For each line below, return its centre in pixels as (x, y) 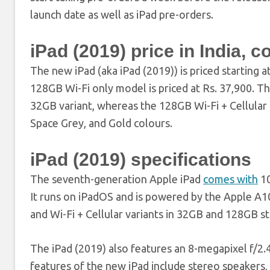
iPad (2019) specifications (141, 159)
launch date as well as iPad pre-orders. (122, 14)
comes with (231, 179)
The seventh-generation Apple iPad (117, 179)
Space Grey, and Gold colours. (101, 123)
